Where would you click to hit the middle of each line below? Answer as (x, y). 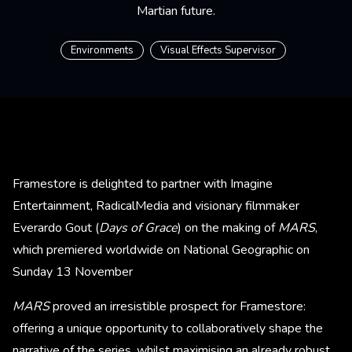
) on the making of (228, 227)
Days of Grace (138, 227)
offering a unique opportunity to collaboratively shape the (168, 328)
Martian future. (176, 11)
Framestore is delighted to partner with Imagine (143, 183)
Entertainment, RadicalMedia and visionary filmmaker (156, 205)
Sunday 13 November (73, 271)
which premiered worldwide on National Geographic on (161, 249)
